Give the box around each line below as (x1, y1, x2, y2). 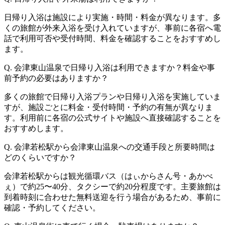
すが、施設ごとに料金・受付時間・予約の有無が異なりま (4, 103, 213, 112)
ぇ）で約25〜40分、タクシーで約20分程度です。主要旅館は (4, 182, 221, 191)
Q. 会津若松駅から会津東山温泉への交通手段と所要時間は (4, 143, 215, 152)
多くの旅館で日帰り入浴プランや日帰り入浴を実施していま (4, 92, 221, 101)
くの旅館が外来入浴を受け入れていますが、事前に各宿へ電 (4, 24, 221, 33)
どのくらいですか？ (4, 153, 76, 162)
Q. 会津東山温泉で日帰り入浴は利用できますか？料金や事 (4, 63, 215, 72)
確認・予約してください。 (4, 203, 100, 212)
